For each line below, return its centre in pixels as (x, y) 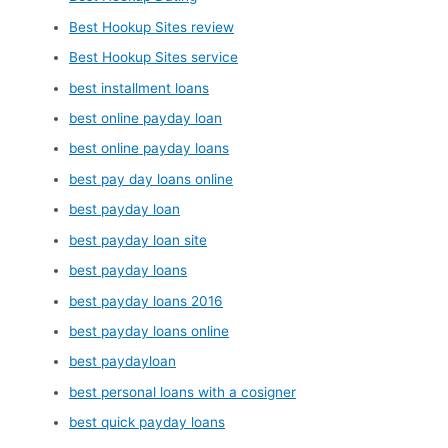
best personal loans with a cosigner (183, 391)
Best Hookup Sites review (152, 26)
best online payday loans (149, 148)
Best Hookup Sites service (154, 57)
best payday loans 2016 (146, 300)
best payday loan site (138, 239)
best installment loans (139, 87)
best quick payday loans (147, 422)
